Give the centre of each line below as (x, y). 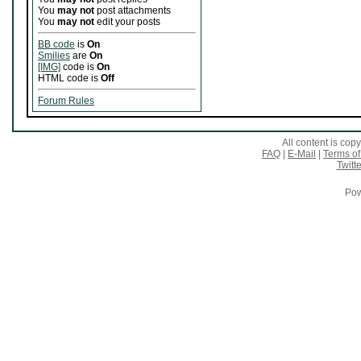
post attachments (133, 11)
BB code (56, 45)
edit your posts (127, 22)
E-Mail (302, 154)
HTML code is (69, 79)
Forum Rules (66, 101)
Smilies (54, 56)
